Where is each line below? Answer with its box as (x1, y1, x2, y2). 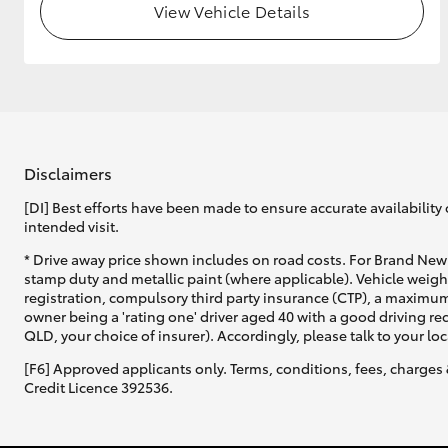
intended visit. (24, 216, 119, 237)
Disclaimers (24, 160, 112, 184)
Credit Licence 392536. (24, 377, 173, 398)
